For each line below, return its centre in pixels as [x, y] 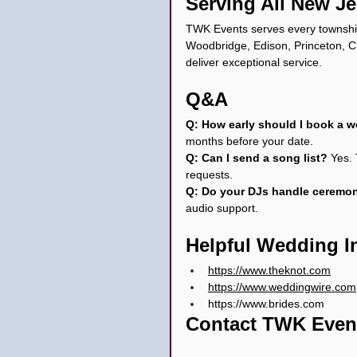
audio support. [222, 208]
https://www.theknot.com [269, 270]
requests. [209, 174]
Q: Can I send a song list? [258, 157]
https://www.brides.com [266, 303]
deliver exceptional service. [254, 62]
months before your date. [249, 141]
